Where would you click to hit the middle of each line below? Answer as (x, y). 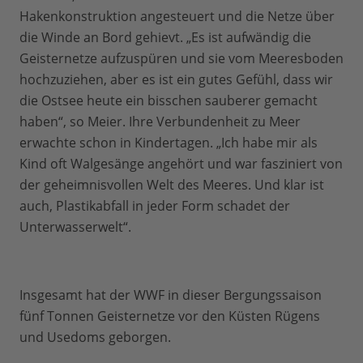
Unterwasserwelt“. (75, 227)
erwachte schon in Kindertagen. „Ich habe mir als (169, 143)
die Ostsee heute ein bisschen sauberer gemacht (169, 100)
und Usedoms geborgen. (97, 337)
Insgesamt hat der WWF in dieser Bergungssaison (171, 295)
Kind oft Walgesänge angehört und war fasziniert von (181, 164)
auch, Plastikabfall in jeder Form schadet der (155, 206)
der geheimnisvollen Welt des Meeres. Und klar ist (172, 185)
